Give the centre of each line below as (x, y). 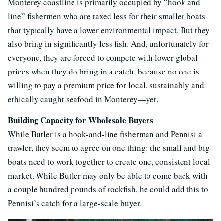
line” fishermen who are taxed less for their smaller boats (107, 16)
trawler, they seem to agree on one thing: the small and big (109, 147)
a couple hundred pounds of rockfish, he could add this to (108, 189)
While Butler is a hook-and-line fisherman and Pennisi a (105, 134)
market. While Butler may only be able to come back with (108, 175)
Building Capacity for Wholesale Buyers (81, 120)
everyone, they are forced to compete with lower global (103, 57)
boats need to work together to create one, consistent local (109, 161)
